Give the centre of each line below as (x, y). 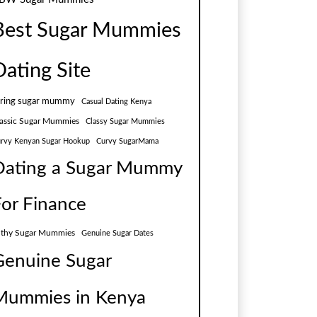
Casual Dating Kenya (116, 101)
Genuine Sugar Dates (117, 233)
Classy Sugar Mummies (125, 121)
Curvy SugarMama (127, 141)
